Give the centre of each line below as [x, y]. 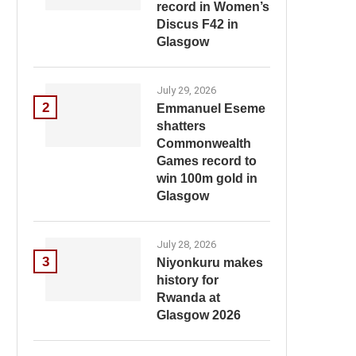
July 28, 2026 [186, 244]
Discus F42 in [197, 24]
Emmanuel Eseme [211, 108]
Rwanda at [188, 298]
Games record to [207, 161]
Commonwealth [204, 143]
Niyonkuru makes [210, 263]
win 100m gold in [207, 178]
